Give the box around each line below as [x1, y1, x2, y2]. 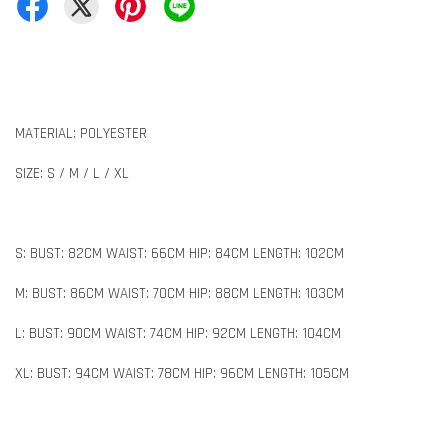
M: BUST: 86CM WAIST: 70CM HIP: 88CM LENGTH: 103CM [15, 283, 344, 303]
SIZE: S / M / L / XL [15, 163, 129, 183]
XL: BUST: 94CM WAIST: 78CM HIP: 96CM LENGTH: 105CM [15, 363, 349, 383]
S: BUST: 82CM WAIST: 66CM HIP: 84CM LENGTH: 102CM [15, 243, 344, 263]
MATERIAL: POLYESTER [15, 123, 147, 143]
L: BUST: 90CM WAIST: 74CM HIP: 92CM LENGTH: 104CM [15, 323, 341, 343]
